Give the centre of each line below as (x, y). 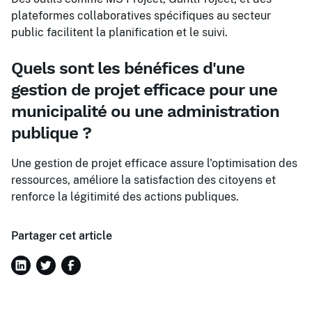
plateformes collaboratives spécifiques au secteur (141, 16)
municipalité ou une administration (145, 111)
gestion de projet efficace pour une (144, 90)
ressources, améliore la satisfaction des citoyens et (143, 180)
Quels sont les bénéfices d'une (128, 68)
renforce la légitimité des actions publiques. (125, 197)
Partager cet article (62, 236)
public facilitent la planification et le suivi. (119, 32)
